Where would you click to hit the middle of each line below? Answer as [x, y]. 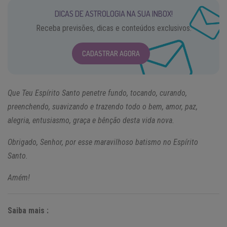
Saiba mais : [28, 210]
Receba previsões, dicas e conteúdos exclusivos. [113, 28]
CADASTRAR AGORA [111, 53]
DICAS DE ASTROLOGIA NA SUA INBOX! [113, 13]
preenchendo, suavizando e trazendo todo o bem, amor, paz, [103, 106]
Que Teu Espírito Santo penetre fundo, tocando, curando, [97, 93]
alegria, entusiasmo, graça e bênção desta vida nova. [91, 120]
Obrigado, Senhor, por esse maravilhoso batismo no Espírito [103, 142]
